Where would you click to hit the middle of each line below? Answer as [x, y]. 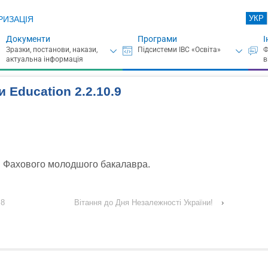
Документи [28, 39]
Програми [157, 39]
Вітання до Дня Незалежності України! [144, 203]
